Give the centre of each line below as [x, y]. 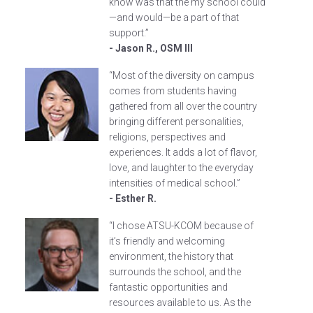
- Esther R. [133, 198]
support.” [129, 33]
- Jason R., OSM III [151, 48]
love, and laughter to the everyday [182, 168]
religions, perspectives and [168, 137]
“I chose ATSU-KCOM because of [182, 226]
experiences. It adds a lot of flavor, [183, 152]
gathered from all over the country [183, 106]
